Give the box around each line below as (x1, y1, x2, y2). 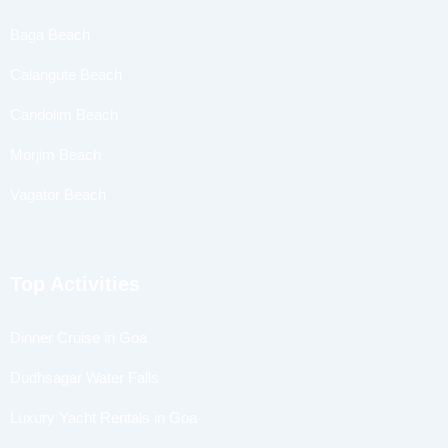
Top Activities (10, 273, 140, 296)
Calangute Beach (10, 66, 122, 84)
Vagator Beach (10, 186, 106, 204)
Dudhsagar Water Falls (10, 369, 159, 387)
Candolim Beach (10, 106, 118, 124)
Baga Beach (10, 26, 90, 44)
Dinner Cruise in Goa (10, 329, 147, 347)
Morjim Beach (10, 146, 101, 164)
